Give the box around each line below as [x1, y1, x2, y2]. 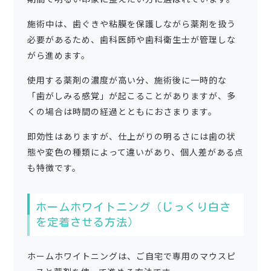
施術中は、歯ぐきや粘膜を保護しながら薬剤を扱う [27, 18, 236, 30]
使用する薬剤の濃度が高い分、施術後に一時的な [27, 74, 227, 87]
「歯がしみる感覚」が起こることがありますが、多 [27, 90, 236, 102]
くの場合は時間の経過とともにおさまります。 [27, 105, 217, 118]
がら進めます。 [27, 49, 90, 62]
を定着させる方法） [35, 217, 139, 228]
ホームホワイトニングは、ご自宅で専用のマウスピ [27, 250, 236, 263]
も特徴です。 [27, 162, 81, 174]
